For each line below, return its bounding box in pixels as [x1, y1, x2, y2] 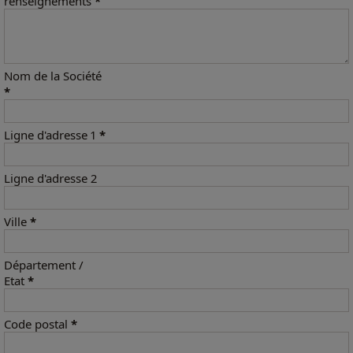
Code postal [4, 316, 71, 332]
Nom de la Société [4, 68, 102, 84]
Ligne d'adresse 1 [4, 127, 99, 143]
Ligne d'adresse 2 [4, 170, 97, 186]
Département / [4, 257, 84, 273]
